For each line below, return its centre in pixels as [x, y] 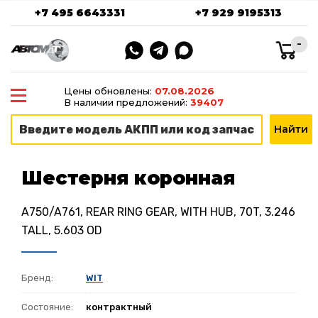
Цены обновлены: [109, 91]
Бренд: [37, 278]
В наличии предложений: [127, 102]
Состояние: [47, 307]
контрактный [119, 307]
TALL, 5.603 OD [62, 230]
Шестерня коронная [128, 179]
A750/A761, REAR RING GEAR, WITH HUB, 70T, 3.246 [158, 212]
